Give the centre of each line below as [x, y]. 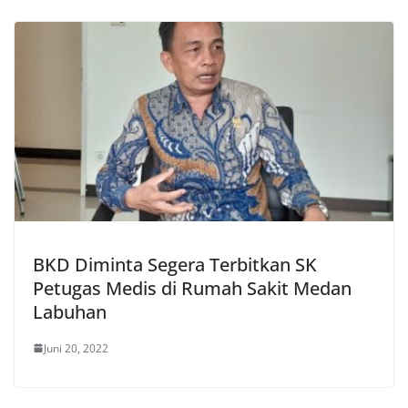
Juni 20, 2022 [76, 348]
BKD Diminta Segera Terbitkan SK [175, 264]
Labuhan [70, 311]
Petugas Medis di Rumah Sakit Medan [192, 288]
